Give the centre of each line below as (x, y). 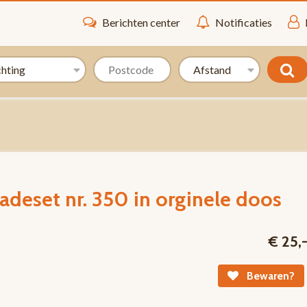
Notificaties (244, 22)
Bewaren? (270, 276)
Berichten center (142, 22)
